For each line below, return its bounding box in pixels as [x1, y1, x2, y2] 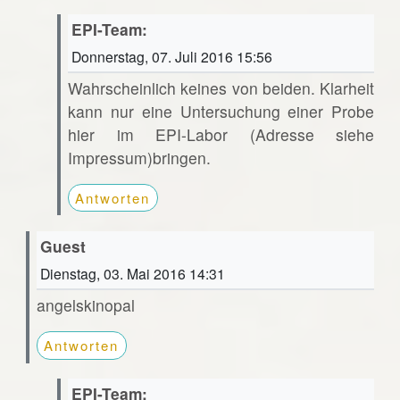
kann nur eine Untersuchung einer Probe [67, 99, 375, 122]
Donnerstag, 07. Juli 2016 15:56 [71, 46, 272, 66]
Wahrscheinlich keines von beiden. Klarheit [67, 76, 375, 99]
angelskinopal [36, 294, 135, 317]
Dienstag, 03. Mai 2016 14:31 [39, 263, 225, 284]
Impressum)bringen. [67, 146, 211, 169]
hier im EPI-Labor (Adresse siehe [67, 122, 375, 146]
